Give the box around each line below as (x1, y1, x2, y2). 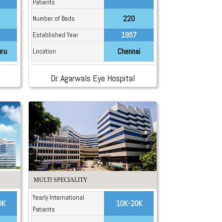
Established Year (32, 31, 78, 40)
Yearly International (32, 193, 84, 202)
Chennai (117, 46, 141, 57)
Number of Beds (32, 14, 75, 23)
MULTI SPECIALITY (33, 176, 88, 183)
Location (32, 47, 56, 56)
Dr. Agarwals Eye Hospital (50, 72, 135, 84)
